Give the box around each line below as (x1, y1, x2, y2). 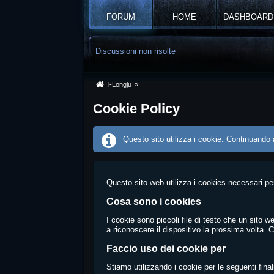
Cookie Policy (93, 101, 180, 116)
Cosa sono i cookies (106, 196, 202, 207)
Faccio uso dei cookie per (106, 243, 226, 254)
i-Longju (108, 81, 132, 88)
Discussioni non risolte (95, 46, 176, 56)
